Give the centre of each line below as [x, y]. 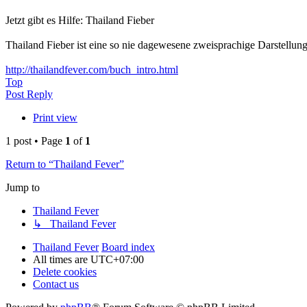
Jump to [23, 188]
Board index [128, 247]
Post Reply [29, 95]
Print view [55, 118]
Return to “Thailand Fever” [65, 164]
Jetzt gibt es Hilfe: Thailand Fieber [80, 21]
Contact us [56, 284]
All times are [62, 260]
